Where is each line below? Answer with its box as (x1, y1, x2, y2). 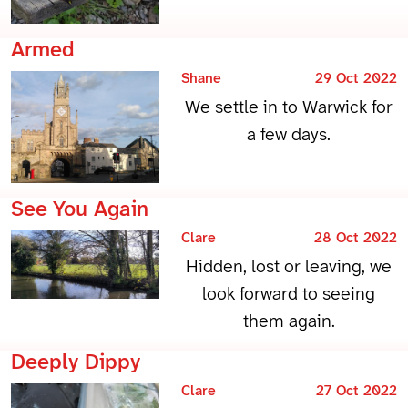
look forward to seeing (202, 284, 376, 304)
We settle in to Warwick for (185, 98, 393, 118)
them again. (242, 311, 335, 331)
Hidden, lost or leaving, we (186, 257, 393, 277)
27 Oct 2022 (311, 382, 397, 399)
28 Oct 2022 (309, 229, 397, 246)
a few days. (247, 126, 331, 146)
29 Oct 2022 (310, 71, 397, 87)
